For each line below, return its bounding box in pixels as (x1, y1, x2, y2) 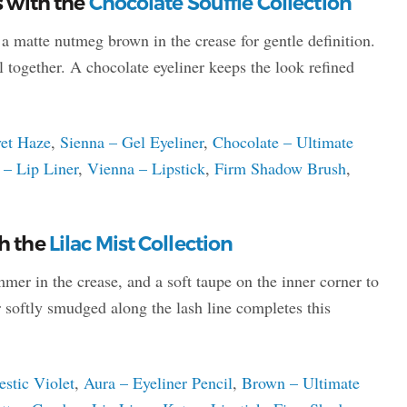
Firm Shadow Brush (213, 156, 346, 179)
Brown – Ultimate (241, 371, 360, 393)
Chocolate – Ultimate (212, 130, 353, 153)
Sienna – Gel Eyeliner (59, 130, 203, 153)
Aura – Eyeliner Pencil (83, 371, 233, 393)
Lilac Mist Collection (48, 231, 233, 256)
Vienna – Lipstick (86, 156, 205, 179)
